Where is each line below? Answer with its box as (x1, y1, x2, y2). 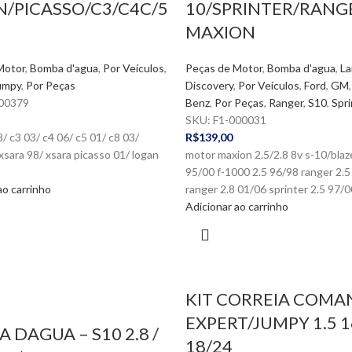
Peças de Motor (185, 61, 262, 75)
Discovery (185, 79, 233, 92)
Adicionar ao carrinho (185, 200, 288, 213)
